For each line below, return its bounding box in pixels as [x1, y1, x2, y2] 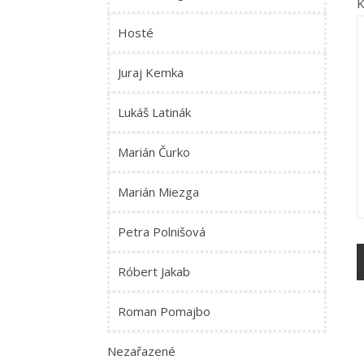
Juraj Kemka [118, 64, 184, 80]
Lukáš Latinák [118, 104, 191, 120]
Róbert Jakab [118, 263, 190, 279]
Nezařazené [107, 343, 175, 359]
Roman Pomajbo [118, 303, 210, 319]
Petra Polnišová [118, 223, 206, 240]
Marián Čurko [118, 144, 190, 160]
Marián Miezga [118, 184, 199, 200]
